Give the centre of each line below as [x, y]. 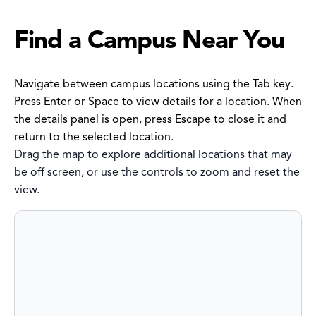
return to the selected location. [94, 137]
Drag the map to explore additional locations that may [153, 155]
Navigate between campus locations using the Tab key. [154, 84]
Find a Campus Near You [149, 40]
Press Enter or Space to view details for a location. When [158, 102]
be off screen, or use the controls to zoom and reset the [157, 172]
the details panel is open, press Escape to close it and [150, 120]
